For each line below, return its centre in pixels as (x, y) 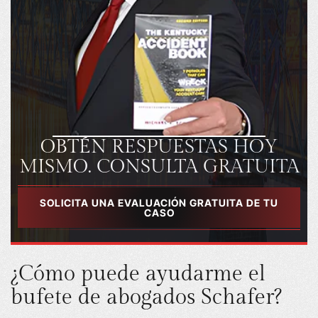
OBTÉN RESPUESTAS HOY (159, 147)
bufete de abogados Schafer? (146, 297)
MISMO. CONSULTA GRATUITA (159, 166)
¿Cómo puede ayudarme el (138, 274)
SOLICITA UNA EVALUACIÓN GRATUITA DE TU (159, 202)
